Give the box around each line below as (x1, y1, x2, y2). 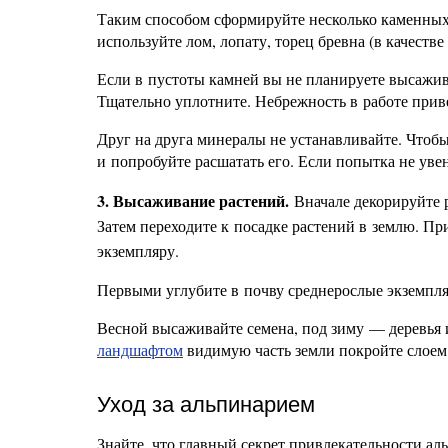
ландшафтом (97, 339, 183, 360)
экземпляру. (97, 240, 179, 261)
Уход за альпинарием (97, 392, 315, 417)
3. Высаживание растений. (97, 189, 289, 212)
